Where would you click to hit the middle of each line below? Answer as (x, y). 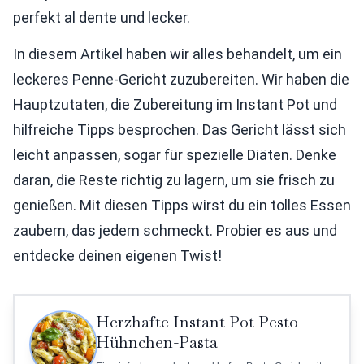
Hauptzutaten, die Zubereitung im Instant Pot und (175, 104)
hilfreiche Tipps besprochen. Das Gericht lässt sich (180, 129)
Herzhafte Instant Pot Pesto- (200, 321)
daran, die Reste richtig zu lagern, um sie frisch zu (174, 180)
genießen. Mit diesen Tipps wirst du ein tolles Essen (182, 205)
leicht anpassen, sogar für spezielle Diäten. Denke (175, 154)
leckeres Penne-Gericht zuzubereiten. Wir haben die (181, 79)
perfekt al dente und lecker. (102, 17)
